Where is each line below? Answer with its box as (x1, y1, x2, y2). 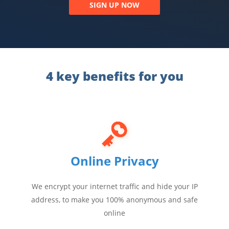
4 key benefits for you (45, 67, 184, 84)
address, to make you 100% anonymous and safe (31, 194, 198, 204)
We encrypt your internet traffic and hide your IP (31, 181, 198, 191)
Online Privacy (70, 152, 159, 169)
